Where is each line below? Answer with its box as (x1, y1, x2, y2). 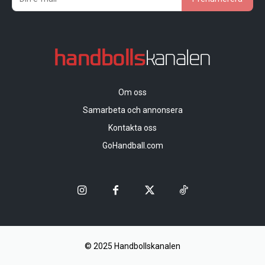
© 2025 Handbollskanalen (85, 241, 180, 251)
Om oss (118, 88, 147, 98)
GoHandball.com (102, 141, 163, 151)
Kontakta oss (108, 123, 157, 133)
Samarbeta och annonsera (82, 105, 183, 115)
